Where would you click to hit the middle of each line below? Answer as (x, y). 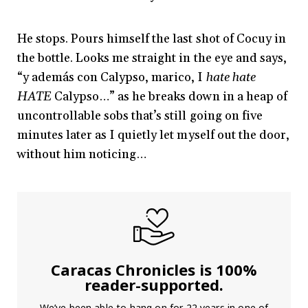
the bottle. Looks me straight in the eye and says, (152, 58)
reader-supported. (154, 285)
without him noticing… (82, 155)
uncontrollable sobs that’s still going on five (140, 116)
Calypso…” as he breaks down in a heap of (171, 97)
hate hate (231, 78)
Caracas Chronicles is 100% (154, 270)
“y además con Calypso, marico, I (112, 78)
